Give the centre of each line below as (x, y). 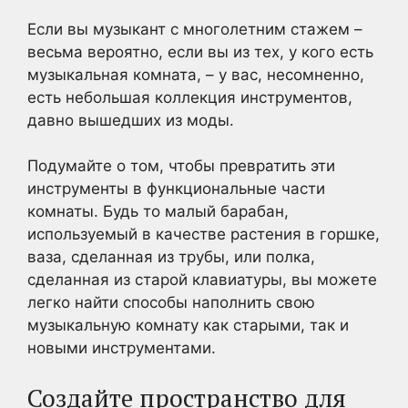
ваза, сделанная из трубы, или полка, (171, 257)
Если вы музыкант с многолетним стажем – (195, 29)
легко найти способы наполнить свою (171, 302)
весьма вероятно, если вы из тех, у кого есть (200, 51)
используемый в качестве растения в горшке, (204, 234)
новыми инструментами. (122, 348)
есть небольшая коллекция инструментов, (190, 97)
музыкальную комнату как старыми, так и (188, 325)
